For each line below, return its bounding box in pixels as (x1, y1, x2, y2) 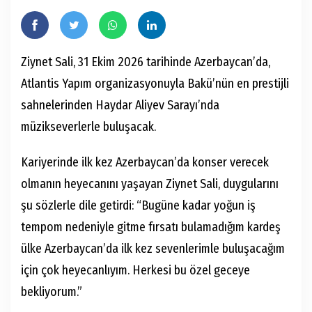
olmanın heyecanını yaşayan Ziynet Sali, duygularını (21, 176, 279, 192)
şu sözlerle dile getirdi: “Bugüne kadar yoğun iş (21, 198, 256, 213)
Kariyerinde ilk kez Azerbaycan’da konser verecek (21, 155, 269, 170)
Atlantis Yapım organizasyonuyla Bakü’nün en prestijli (21, 76, 289, 91)
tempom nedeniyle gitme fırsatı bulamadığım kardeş (21, 219, 281, 235)
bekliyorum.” (21, 284, 82, 299)
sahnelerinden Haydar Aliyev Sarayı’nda (21, 97, 219, 113)
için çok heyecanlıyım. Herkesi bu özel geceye (21, 263, 250, 278)
